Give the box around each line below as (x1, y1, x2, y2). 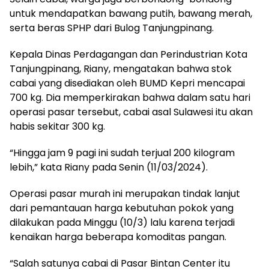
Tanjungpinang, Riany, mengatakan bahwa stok (10, 62, 232, 76)
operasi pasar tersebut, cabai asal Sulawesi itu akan (10, 105, 253, 119)
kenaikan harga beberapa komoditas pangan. (10, 230, 226, 244)
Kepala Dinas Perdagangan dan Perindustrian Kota (10, 47, 247, 62)
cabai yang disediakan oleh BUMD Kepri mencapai (10, 76, 245, 91)
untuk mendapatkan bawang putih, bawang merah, (10, 7, 252, 21)
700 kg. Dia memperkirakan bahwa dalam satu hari (10, 91, 250, 105)
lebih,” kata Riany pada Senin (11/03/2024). (10, 160, 208, 175)
